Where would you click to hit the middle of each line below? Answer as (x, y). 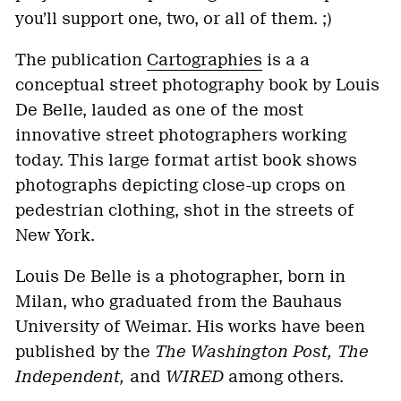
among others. (284, 376)
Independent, (70, 376)
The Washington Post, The (262, 351)
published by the (85, 351)
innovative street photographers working (181, 135)
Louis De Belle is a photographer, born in (180, 276)
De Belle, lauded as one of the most (159, 110)
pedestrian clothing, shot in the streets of (185, 210)
